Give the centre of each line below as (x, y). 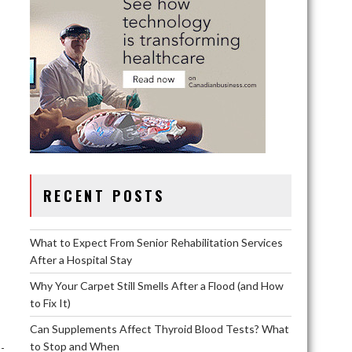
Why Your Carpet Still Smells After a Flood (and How (156, 285)
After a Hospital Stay (81, 259)
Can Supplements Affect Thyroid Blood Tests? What (159, 328)
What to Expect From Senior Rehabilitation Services (156, 242)
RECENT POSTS (104, 195)
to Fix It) (50, 302)
